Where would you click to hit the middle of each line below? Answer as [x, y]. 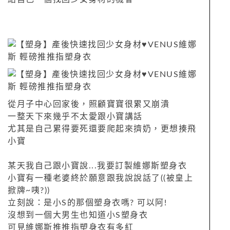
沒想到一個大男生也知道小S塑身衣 [78, 215]
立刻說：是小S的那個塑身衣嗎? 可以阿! [87, 203]
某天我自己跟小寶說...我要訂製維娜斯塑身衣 [97, 166]
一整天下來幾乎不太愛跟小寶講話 [75, 116]
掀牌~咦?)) [29, 190]
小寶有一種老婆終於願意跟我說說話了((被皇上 [100, 178]
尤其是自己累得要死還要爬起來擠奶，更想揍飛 [102, 129]
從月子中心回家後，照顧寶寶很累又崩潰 [89, 104]
